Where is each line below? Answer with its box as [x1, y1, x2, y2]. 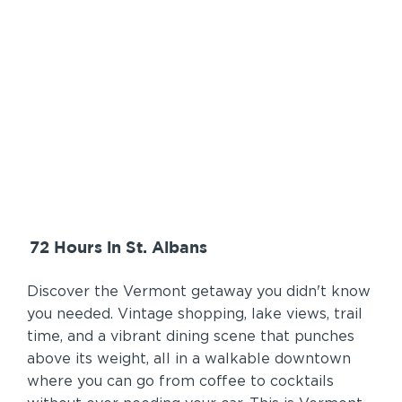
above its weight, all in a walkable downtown [27, 352, 351, 367]
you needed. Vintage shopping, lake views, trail [27, 307, 363, 322]
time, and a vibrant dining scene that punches [27, 329, 354, 345]
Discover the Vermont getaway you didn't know [27, 284, 371, 300]
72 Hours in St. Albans [29, 238, 207, 258]
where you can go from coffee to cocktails [27, 374, 334, 389]
